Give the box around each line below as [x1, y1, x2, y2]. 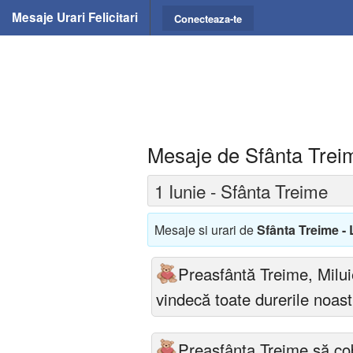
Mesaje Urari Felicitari [12, 9, 138, 26]
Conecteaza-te [174, 10, 242, 26]
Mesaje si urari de [154, 220, 257, 239]
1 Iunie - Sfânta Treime [154, 177, 328, 203]
